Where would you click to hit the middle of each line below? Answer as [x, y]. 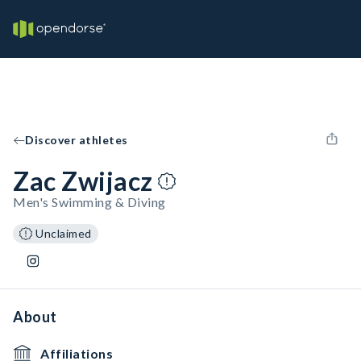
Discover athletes [77, 140]
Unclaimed [64, 233]
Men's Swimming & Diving [89, 202]
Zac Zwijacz [83, 181]
